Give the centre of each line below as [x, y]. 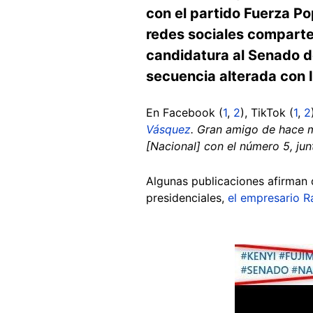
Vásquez [168, 129]
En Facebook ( [184, 112]
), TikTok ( [267, 112]
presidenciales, [187, 197]
